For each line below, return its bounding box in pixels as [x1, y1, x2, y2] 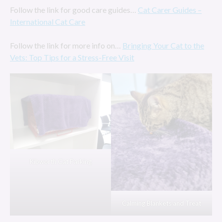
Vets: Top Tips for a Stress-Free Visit [10, 53, 134, 62]
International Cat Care [10, 17, 85, 26]
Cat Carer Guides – [138, 5, 202, 14]
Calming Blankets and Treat [122, 199, 201, 208]
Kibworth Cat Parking [29, 157, 92, 166]
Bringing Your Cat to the [122, 41, 204, 50]
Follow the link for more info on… [10, 41, 122, 50]
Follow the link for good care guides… [10, 5, 138, 14]
